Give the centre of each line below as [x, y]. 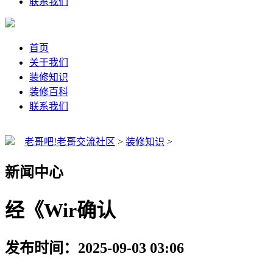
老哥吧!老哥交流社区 [70, 142]
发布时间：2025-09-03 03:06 [94, 248]
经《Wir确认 [60, 211]
